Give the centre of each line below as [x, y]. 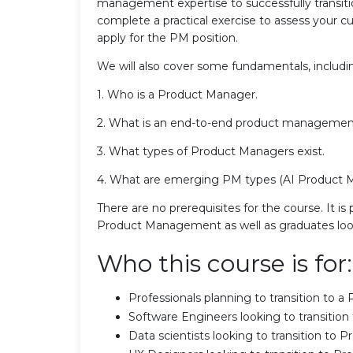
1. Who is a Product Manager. [177, 94]
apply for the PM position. [167, 37]
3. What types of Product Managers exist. [211, 151]
